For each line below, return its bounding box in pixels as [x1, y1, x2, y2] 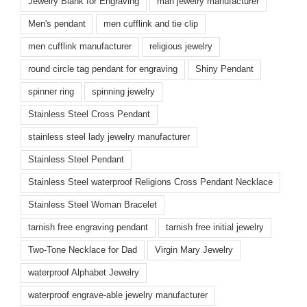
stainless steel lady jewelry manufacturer [28, 132, 190, 143]
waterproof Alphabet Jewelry [28, 268, 139, 278]
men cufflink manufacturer [28, 42, 132, 52]
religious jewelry [149, 42, 212, 52]
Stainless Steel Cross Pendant [28, 110, 150, 120]
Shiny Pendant [195, 64, 254, 75]
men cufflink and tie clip [103, 19, 198, 29]
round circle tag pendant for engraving [28, 64, 177, 75]
